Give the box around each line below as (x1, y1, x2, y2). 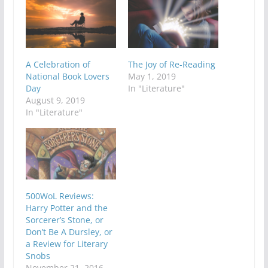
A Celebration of (25, 58, 90, 70)
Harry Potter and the (25, 202, 108, 214)
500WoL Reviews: (25, 190, 94, 202)
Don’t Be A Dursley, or (25, 226, 112, 238)
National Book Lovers (25, 70, 109, 82)
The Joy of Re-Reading (127, 58, 215, 70)
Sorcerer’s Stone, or (25, 214, 103, 226)
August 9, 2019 (25, 94, 85, 106)
